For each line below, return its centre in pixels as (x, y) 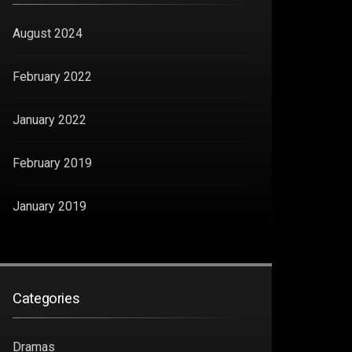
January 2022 (49, 120)
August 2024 (48, 34)
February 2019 (52, 163)
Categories (46, 299)
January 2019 (49, 207)
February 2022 (52, 77)
